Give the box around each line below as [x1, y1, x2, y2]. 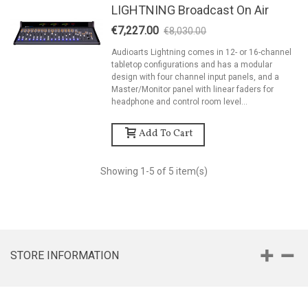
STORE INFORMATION [10, 248, 119, 262]
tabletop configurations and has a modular [111, 59, 273, 69]
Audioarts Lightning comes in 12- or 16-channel [111, 47, 292, 57]
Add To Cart [139, 127, 193, 141]
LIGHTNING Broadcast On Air [111, 2, 269, 17]
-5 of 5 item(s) [146, 165, 208, 177]
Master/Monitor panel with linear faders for [111, 84, 274, 94]
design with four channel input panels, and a [111, 71, 280, 82]
